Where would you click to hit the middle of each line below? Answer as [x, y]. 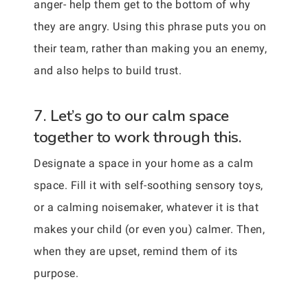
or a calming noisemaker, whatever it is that [146, 207]
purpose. [56, 273]
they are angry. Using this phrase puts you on [150, 26]
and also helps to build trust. [108, 70]
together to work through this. [137, 137]
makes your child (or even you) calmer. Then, [149, 229]
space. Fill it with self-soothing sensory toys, [148, 185]
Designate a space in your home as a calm [143, 163]
